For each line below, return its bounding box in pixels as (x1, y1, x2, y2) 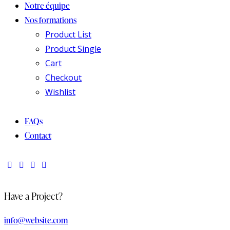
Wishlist (45, 86, 75, 98)
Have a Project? (4, 189, 63, 203)
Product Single (45, 43, 101, 55)
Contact (25, 130, 51, 142)
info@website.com (4, 215, 68, 226)
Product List (45, 29, 91, 41)
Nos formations (25, 14, 76, 26)
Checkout (45, 72, 82, 84)
